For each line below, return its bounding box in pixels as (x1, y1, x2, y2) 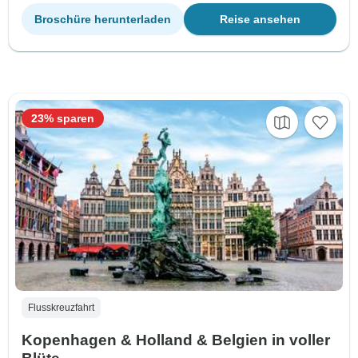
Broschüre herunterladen (34, 12, 171, 26)
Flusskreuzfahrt (28, 301, 94, 313)
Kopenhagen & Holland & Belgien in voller (22, 331, 330, 348)
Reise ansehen (220, 12, 300, 26)
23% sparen (31, 111, 94, 125)
